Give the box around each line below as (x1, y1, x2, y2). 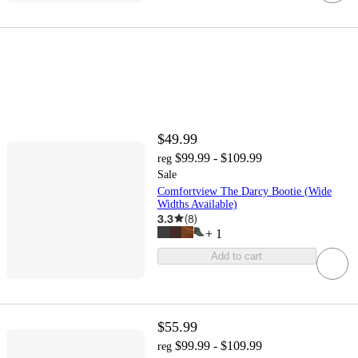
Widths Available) (157, 197, 237, 210)
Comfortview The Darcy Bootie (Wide (157, 185, 332, 197)
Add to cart (211, 249, 263, 262)
